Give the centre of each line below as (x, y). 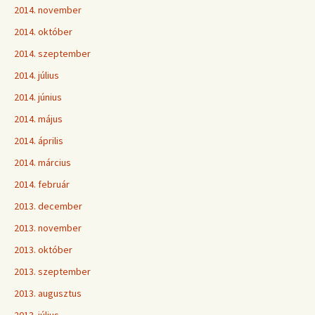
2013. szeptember (52, 271)
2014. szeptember (52, 53)
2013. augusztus (48, 293)
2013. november (48, 228)
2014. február (42, 184)
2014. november (48, 10)
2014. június (38, 97)
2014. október (43, 32)
